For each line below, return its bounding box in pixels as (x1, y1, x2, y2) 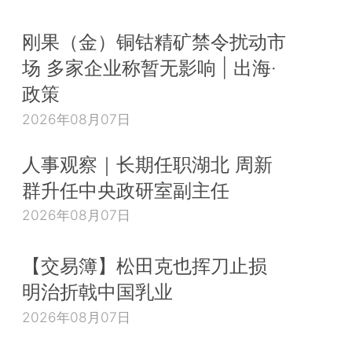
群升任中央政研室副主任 (22, 178, 229, 202)
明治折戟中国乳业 (22, 280, 173, 304)
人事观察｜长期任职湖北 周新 (22, 152, 273, 176)
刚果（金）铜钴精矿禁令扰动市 (22, 30, 286, 54)
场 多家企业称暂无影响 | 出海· (22, 56, 277, 80)
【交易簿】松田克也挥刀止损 (22, 254, 267, 278)
